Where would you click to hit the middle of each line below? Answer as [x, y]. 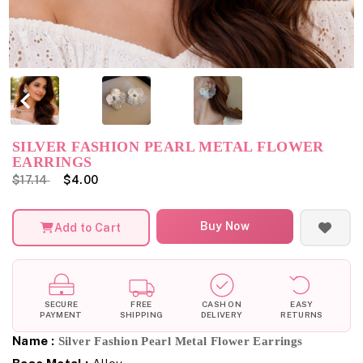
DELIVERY [222, 315]
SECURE [61, 304]
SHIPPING [141, 315]
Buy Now [224, 226]
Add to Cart [88, 227]
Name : [34, 341]
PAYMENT [61, 315]
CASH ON [222, 304]
